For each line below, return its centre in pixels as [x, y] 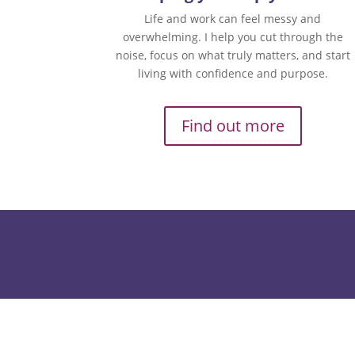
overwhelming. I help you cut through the [233, 37]
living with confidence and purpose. [233, 74]
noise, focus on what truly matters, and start [233, 55]
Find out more [233, 125]
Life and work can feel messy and [233, 19]
